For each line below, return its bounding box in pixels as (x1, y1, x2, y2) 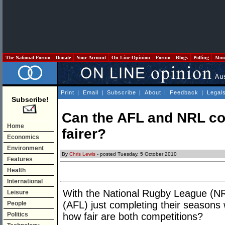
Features (7, 156, 33, 163)
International (7, 178, 43, 185)
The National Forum (4, 55, 52, 60)
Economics (7, 134, 39, 141)
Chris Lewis (69, 151, 95, 157)
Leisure (7, 189, 29, 196)
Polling (192, 55, 210, 60)
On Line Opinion (110, 55, 152, 60)
